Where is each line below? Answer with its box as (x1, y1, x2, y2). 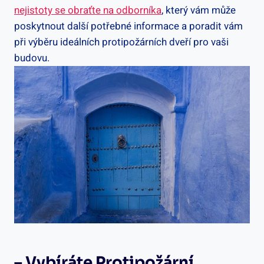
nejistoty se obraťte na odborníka (14, 3, 161, 18)
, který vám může (161, 3, 236, 18)
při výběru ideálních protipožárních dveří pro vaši (14, 35, 229, 50)
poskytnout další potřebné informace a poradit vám (14, 19, 243, 34)
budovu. (14, 51, 49, 66)
